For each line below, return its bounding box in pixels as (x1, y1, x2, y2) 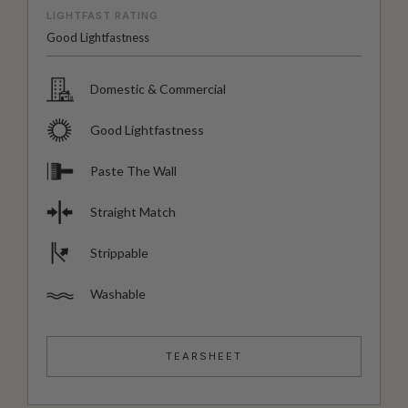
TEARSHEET (166, 349, 242, 362)
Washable (90, 286, 146, 301)
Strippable (90, 245, 148, 260)
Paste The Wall (90, 163, 177, 178)
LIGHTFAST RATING (46, 8, 158, 22)
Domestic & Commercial (90, 81, 226, 97)
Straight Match (90, 204, 176, 219)
